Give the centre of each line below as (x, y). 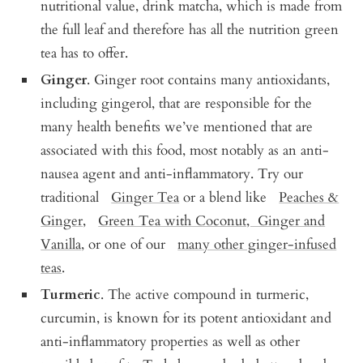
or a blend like (229, 197)
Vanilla (61, 244)
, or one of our (130, 244)
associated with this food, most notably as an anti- (185, 150)
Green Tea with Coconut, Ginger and (212, 220)
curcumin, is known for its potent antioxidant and (186, 318)
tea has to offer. (85, 53)
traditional (76, 197)
